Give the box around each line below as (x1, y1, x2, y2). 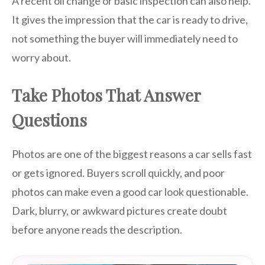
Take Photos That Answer (12, 84, 201, 106)
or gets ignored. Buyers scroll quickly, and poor (12, 166, 225, 180)
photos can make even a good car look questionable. (12, 185, 248, 199)
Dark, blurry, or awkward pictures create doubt (12, 204, 227, 218)
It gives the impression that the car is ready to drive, (12, 13, 248, 27)
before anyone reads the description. (12, 223, 182, 237)
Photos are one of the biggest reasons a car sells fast (12, 147, 252, 161)
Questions (12, 109, 87, 131)
